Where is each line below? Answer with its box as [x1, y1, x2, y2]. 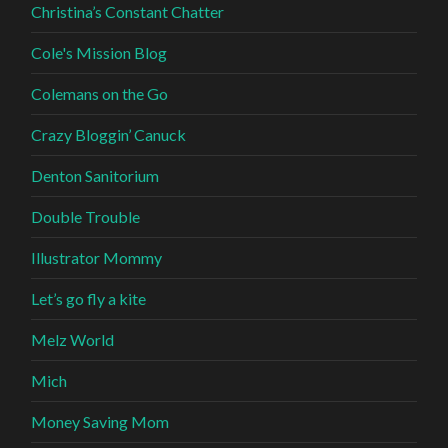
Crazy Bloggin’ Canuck [31, 125, 187, 145]
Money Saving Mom [31, 412, 170, 432]
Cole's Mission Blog [31, 43, 168, 63]
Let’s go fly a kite [31, 289, 147, 309]
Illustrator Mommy [31, 248, 163, 268]
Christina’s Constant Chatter [31, 2, 225, 22]
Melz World [31, 330, 115, 350]
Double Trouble [31, 207, 141, 227]
